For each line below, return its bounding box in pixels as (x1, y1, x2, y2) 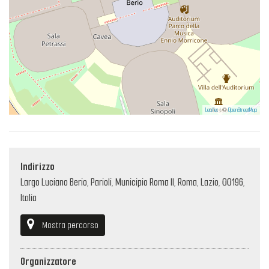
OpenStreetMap (228, 106, 257, 114)
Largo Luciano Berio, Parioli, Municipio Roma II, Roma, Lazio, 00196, (20, 175, 245, 190)
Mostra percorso (42, 219, 99, 231)
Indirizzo (20, 160, 55, 174)
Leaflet (205, 106, 218, 114)
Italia (20, 191, 37, 205)
